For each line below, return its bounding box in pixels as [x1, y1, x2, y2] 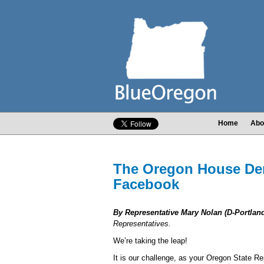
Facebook [113, 176, 179, 192]
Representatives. [113, 219, 171, 228]
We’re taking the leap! [113, 236, 187, 245]
